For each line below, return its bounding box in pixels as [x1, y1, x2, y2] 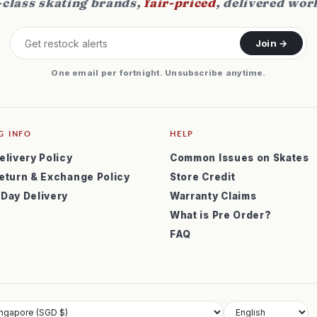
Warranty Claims [169, 190, 257, 202]
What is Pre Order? [169, 209, 272, 221]
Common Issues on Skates [169, 152, 309, 163]
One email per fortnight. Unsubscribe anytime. [51, 68, 266, 78]
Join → [255, 38, 287, 49]
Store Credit [169, 171, 236, 183]
